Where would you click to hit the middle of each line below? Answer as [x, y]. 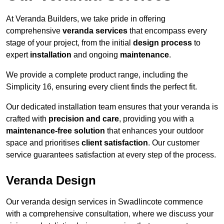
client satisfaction [115, 143]
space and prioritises [44, 143]
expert [18, 55]
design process [162, 43]
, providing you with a [156, 119]
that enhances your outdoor [154, 131]
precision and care [84, 119]
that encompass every [167, 31]
